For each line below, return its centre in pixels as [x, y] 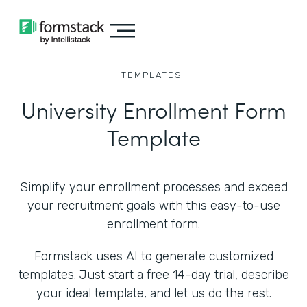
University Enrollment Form [153, 109]
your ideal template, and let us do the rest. [153, 293]
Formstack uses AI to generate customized [153, 256]
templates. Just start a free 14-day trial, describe [153, 275]
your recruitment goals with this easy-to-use [153, 206]
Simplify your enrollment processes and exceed [153, 187]
